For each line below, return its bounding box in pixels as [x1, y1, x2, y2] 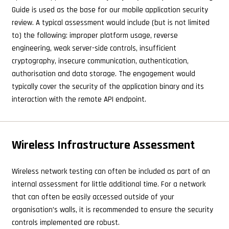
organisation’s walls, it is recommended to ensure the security [11, 205, 213, 215]
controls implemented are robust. [11, 218, 120, 228]
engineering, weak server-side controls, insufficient [11, 43, 176, 53]
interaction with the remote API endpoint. [11, 94, 146, 104]
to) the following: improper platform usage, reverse [11, 30, 178, 40]
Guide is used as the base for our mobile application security [11, 5, 208, 15]
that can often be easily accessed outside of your [11, 192, 174, 202]
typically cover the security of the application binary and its [11, 81, 204, 91]
